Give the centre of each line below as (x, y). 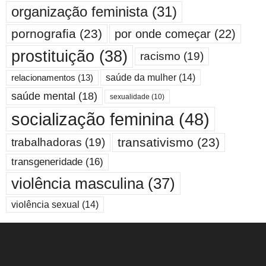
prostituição (53, 57)
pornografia (44, 34)
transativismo (156, 142)
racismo (160, 56)
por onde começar (163, 34)
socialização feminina (93, 119)
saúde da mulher (141, 78)
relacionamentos (43, 77)
